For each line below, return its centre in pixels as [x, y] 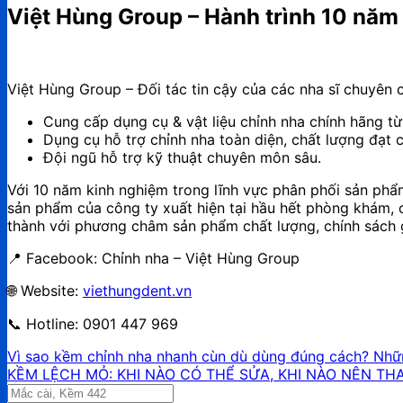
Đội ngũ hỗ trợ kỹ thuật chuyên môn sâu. [182, 157]
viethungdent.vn [137, 290]
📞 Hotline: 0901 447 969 [93, 323]
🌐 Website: [45, 290]
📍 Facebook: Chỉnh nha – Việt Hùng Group [153, 258]
